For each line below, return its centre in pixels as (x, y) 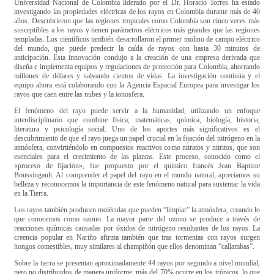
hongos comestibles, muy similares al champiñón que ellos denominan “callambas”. (135, 246)
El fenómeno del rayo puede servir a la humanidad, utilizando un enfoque (137, 110)
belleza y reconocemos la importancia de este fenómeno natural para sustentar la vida (137, 184)
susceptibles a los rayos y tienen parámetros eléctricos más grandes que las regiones (137, 30)
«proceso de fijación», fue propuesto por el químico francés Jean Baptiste (137, 165)
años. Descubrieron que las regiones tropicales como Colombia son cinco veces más (137, 20)
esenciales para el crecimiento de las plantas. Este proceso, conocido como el (137, 156)
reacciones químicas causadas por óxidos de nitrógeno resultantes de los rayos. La (137, 228)
